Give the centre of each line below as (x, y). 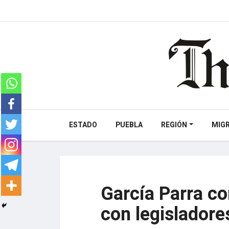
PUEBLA (129, 125)
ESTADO (83, 125)
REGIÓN (174, 125)
